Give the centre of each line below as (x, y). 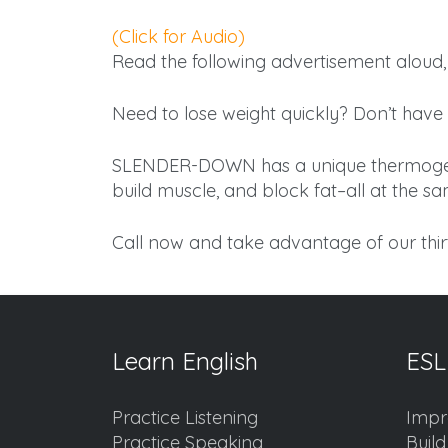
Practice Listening (185, 418)
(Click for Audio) (178, 36)
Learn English (185, 361)
